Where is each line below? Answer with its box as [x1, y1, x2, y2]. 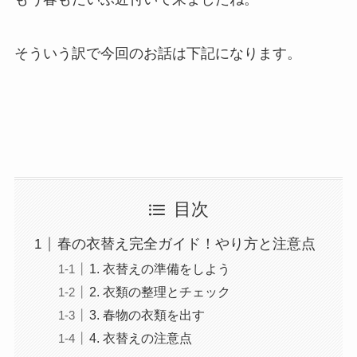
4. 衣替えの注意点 [88, 330, 192, 345]
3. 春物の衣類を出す [88, 307, 205, 322]
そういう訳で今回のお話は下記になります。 [14, 45, 301, 61]
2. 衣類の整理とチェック [88, 284, 230, 299]
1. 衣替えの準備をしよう [88, 261, 230, 276]
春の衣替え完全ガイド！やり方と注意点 [57, 236, 316, 253]
